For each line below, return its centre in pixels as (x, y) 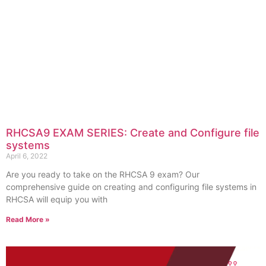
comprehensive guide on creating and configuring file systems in (131, 187)
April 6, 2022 (27, 156)
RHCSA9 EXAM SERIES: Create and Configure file (133, 133)
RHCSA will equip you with (57, 199)
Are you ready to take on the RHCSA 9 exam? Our (103, 175)
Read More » (28, 220)
